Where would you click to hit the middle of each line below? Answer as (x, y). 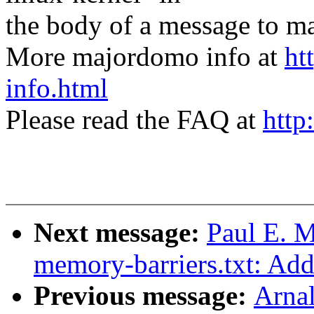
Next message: (120, 233)
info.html (57, 88)
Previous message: (144, 296)
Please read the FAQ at (134, 120)
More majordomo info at (145, 57)
